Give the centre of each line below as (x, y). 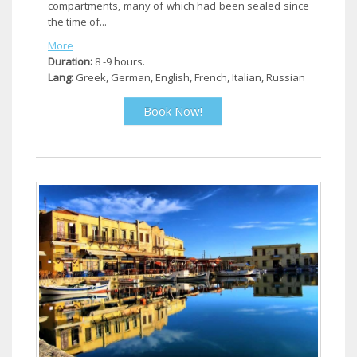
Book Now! (173, 110)
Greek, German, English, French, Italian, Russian (189, 77)
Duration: (70, 61)
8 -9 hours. (119, 61)
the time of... (77, 21)
